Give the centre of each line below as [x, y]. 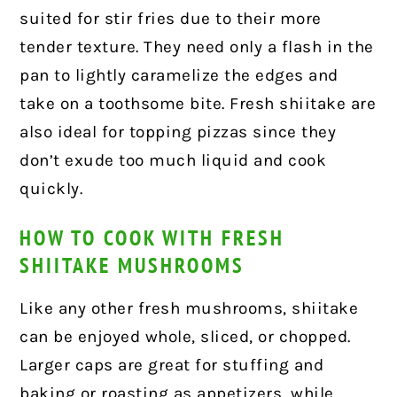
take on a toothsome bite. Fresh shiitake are [198, 104]
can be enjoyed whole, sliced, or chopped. [185, 337]
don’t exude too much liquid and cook [173, 161]
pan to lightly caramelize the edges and [179, 76]
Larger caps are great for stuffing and [172, 366]
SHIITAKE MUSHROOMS [132, 266]
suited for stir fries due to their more [171, 19]
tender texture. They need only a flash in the [197, 47]
